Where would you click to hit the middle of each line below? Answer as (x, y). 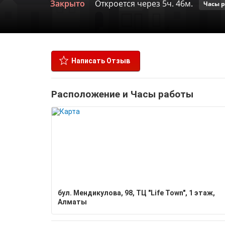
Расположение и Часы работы (122, 94)
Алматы (72, 202)
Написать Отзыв (101, 61)
